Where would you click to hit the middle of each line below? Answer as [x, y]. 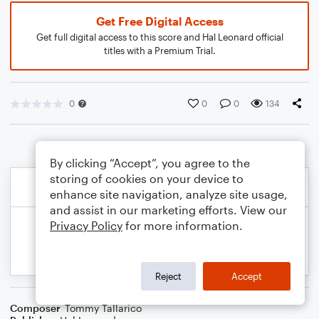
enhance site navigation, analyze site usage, [169, 194]
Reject [168, 276]
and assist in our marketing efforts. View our [168, 210]
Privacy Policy [86, 225]
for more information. [183, 225]
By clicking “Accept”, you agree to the [150, 163]
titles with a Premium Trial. [159, 51]
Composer [35, 308]
